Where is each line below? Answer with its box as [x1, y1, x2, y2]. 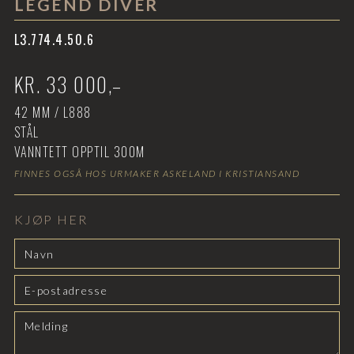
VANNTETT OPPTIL [13, 142, 114, 162]
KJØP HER [13, 212, 88, 228]
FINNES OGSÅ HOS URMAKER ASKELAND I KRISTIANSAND [13, 168, 300, 180]
